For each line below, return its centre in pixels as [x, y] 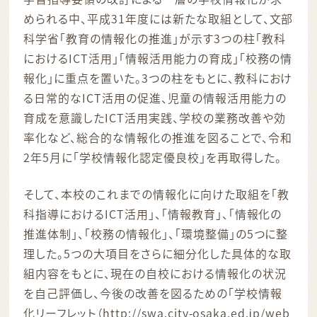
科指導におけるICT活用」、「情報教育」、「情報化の [153, 213]
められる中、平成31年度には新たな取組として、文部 [158, 18]
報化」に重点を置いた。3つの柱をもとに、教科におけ [158, 77]
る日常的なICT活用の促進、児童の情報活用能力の [155, 97]
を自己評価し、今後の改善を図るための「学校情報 [153, 293]
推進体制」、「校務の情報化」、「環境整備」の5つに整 [156, 233]
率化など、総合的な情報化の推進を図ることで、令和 [158, 137]
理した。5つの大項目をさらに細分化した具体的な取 [157, 253]
